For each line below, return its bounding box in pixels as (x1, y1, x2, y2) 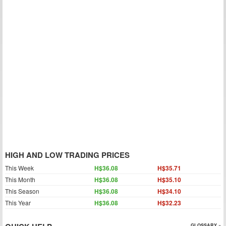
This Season (5, 187, 39, 195)
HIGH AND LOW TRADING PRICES (5, 149, 130, 160)
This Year (5, 198, 31, 207)
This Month (5, 175, 35, 184)
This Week (5, 163, 34, 172)
